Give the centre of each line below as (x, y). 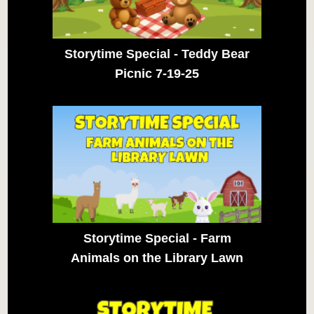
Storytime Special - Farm (157, 239)
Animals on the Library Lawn (157, 258)
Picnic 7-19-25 (157, 73)
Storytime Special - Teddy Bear (157, 54)
